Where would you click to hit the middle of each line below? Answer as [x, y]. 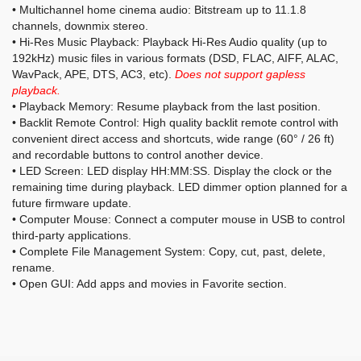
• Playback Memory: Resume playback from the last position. [166, 106]
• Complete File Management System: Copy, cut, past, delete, [169, 251]
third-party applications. [72, 235]
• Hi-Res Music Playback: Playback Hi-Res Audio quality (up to [170, 42]
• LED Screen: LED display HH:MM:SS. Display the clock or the [172, 171]
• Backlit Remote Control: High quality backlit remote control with [175, 122]
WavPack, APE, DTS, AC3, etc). [93, 74]
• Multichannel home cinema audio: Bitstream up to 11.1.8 [159, 10]
